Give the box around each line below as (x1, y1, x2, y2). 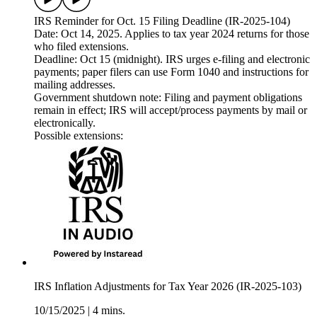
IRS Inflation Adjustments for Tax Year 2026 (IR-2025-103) (34, 280, 301, 293)
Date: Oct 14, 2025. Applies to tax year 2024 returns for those (34, 28, 309, 40)
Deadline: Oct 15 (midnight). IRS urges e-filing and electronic (34, 53, 310, 66)
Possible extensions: (34, 129, 123, 142)
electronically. (34, 117, 96, 129)
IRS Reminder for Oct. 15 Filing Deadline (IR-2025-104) (34, 15, 290, 28)
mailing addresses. (34, 79, 115, 91)
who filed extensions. (34, 40, 129, 53)
